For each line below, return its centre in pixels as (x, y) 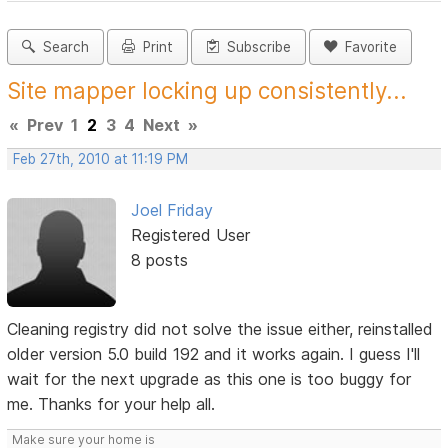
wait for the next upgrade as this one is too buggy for (209, 378)
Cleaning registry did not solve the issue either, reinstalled (220, 328)
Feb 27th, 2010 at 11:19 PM (101, 159)
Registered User (190, 235)
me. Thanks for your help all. (111, 403)
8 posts (159, 260)
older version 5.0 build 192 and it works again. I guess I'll (214, 353)
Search (62, 47)
